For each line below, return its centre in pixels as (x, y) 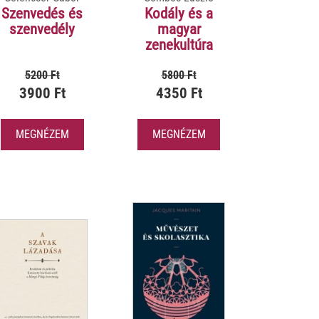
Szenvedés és (42, 14)
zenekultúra (179, 45)
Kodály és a (179, 14)
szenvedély (42, 30)
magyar (179, 30)
